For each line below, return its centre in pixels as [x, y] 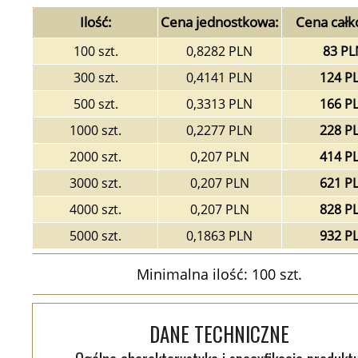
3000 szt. [96, 183]
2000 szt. [96, 157]
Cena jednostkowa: [219, 22]
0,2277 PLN [220, 130]
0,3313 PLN [220, 104]
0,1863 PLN [220, 236]
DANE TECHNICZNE [220, 334]
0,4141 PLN [220, 78]
